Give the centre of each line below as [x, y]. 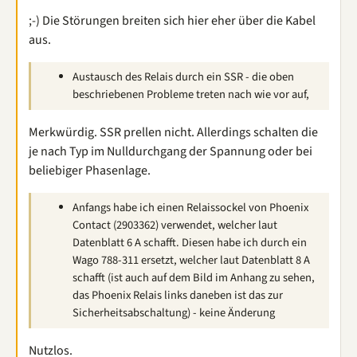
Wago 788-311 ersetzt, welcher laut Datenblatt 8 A [191, 260]
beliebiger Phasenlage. [90, 170]
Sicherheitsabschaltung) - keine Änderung [174, 312]
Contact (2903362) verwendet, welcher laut [175, 225]
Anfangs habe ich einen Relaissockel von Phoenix [190, 207]
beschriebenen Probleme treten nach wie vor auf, [191, 94]
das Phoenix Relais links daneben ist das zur [178, 295]
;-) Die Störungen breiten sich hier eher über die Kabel [172, 20]
